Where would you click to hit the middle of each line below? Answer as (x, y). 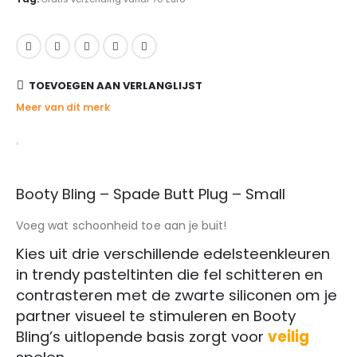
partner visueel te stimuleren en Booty (156, 316)
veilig (288, 337)
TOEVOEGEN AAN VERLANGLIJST (115, 86)
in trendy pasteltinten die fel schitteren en (169, 275)
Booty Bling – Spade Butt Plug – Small (151, 194)
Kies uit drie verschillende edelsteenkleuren (173, 254)
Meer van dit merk (63, 108)
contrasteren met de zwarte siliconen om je (177, 296)
